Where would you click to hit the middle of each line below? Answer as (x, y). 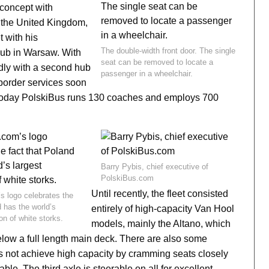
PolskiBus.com (127, 178)
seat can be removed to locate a (157, 62)
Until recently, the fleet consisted (159, 194)
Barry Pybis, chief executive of (154, 167)
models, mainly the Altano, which (161, 224)
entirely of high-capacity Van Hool (162, 209)
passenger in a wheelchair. (147, 74)
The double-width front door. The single (168, 51)
